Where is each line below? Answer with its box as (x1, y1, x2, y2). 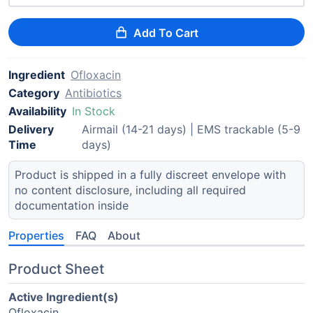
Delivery (8, 122, 54, 136)
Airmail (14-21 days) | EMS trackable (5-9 (81, 122, 300, 136)
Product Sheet (8, 261, 104, 277)
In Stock (72, 104, 115, 118)
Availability (8, 104, 66, 118)
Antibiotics (65, 86, 122, 100)
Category (8, 86, 59, 100)
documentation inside (15, 198, 129, 212)
